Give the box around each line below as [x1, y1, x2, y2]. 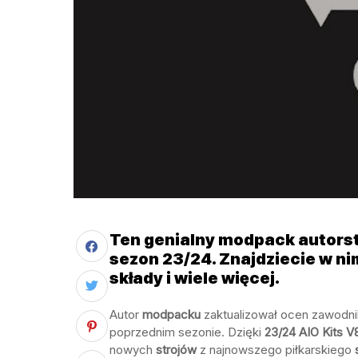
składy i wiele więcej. [109, 268, 280, 288]
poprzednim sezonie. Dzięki [109, 324, 261, 340]
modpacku [142, 307, 201, 322]
